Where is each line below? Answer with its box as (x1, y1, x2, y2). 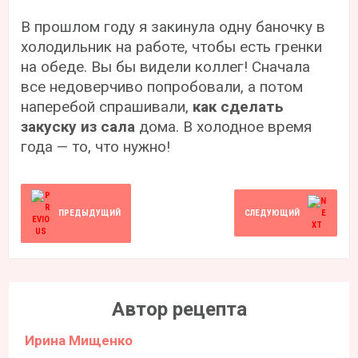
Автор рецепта (111, 297, 247, 320)
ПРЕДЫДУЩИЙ (58, 208, 121, 219)
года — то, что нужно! (21, 137, 171, 156)
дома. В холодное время (135, 117, 312, 136)
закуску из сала (21, 117, 136, 136)
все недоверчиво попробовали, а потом (21, 77, 304, 96)
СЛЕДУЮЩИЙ (244, 208, 300, 219)
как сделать (193, 97, 284, 116)
